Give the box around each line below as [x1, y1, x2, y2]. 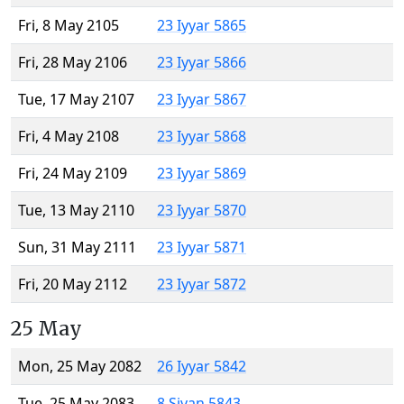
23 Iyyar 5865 [157, 15, 246, 36]
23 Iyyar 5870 [157, 200, 246, 221]
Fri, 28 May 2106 [18, 52, 127, 73]
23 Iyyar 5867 [157, 89, 246, 110]
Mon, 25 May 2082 [18, 356, 142, 377]
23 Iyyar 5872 [157, 274, 246, 295]
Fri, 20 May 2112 [18, 274, 127, 295]
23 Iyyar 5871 [157, 237, 246, 258]
